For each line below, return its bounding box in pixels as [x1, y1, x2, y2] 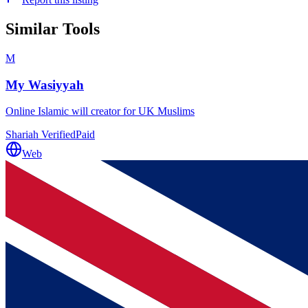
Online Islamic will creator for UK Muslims [5, 105, 195, 118]
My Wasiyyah [5, 77, 84, 92]
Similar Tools [5, 20, 100, 38]
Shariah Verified [5, 129, 76, 141]
